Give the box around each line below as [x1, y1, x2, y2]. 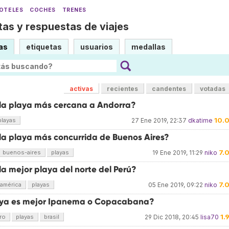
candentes [152, 85, 186, 93]
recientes [107, 85, 138, 93]
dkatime [188, 117, 213, 124]
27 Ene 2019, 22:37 [131, 117, 187, 124]
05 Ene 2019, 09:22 [148, 181, 203, 189]
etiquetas [26, 42, 62, 51]
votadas [200, 85, 225, 93]
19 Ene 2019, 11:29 [152, 149, 203, 156]
